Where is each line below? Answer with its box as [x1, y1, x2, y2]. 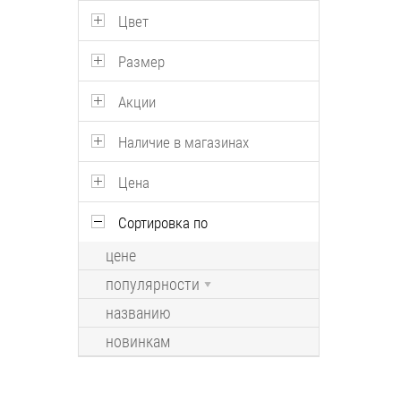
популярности [106, 275, 200, 294]
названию [106, 303, 171, 323]
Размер [118, 53, 165, 71]
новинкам [106, 332, 170, 352]
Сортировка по [118, 214, 208, 232]
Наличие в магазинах [118, 133, 249, 151]
